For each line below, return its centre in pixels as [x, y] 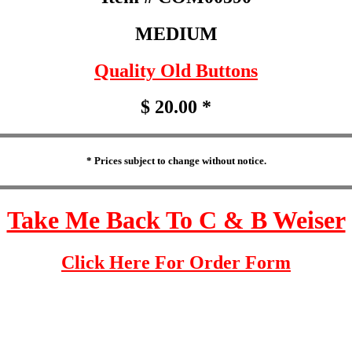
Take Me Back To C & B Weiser [176, 220]
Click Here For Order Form [176, 262]
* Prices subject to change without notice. [176, 161]
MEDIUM [176, 33]
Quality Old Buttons [176, 70]
